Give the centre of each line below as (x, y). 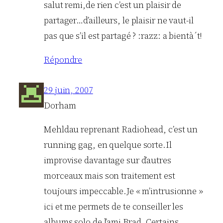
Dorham (60, 105)
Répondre (63, 59)
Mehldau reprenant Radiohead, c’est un (121, 130)
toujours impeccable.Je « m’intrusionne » (123, 191)
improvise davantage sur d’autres (108, 161)
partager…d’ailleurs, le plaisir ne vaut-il (119, 20)
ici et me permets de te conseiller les (114, 207)
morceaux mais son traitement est (110, 176)
